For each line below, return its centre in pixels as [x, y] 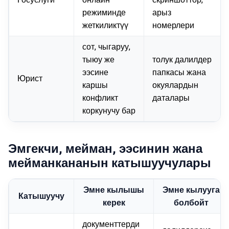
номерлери [173, 26]
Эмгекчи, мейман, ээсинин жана [105, 148]
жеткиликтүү [105, 26]
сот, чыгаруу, [106, 47]
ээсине [95, 73]
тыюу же [98, 60]
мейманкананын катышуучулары [110, 163]
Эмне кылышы [114, 190]
